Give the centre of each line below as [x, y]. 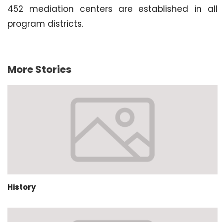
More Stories [39, 69]
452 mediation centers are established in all [112, 9]
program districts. [47, 24]
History [22, 187]
